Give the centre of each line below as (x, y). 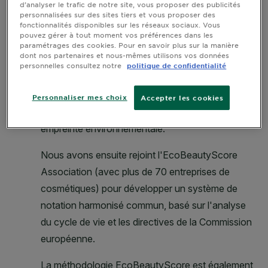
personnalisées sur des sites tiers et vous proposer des (118, 14)
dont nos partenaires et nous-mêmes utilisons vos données (125, 55)
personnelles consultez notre (72, 65)
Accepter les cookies (182, 97)
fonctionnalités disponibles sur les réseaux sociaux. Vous (120, 24)
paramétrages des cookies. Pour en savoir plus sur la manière (130, 45)
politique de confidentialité (177, 65)
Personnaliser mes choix (80, 97)
